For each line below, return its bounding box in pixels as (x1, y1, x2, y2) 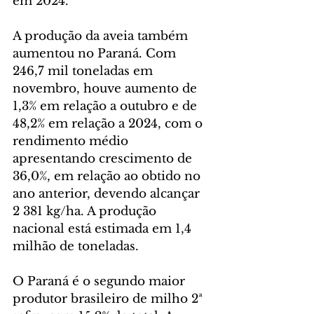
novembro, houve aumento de (13, 81, 200, 97)
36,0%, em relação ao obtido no (13, 169, 204, 184)
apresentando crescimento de (13, 151, 196, 167)
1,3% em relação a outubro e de (13, 99, 200, 114)
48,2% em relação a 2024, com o (13, 116, 206, 132)
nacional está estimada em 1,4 (13, 221, 195, 237)
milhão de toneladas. (13, 239, 139, 254)
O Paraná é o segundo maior (13, 274, 189, 289)
